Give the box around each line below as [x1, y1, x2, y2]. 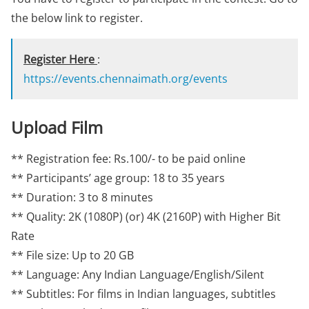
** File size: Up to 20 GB [11, 248, 134, 263]
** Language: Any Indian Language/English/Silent [11, 267, 264, 282]
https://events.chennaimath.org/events [23, 71, 228, 86]
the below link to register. [11, 10, 143, 26]
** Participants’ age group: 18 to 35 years [11, 170, 225, 186]
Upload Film [11, 116, 103, 139]
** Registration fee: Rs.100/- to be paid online [11, 151, 246, 166]
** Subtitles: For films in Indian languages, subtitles [11, 286, 276, 301]
